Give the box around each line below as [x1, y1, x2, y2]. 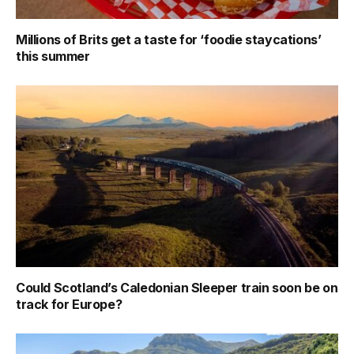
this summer [16, 48, 90, 65]
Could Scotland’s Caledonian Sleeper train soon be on [16, 279, 338, 296]
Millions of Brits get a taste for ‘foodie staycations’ [16, 32, 322, 48]
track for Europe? [16, 296, 122, 312]
